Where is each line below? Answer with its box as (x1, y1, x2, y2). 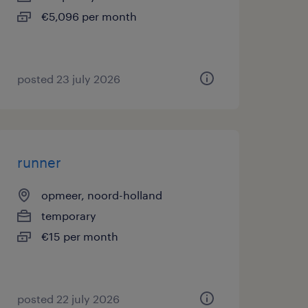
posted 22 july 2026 (16, 292, 120, 305)
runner (16, 154, 61, 170)
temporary (41, 209, 96, 222)
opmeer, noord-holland (41, 188, 162, 201)
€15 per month (41, 230, 118, 243)
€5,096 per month (41, 10, 137, 23)
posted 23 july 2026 (16, 72, 120, 85)
